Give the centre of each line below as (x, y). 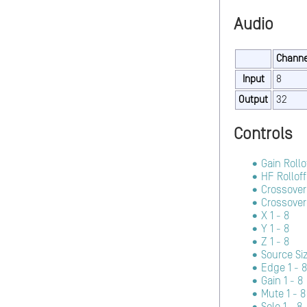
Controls (263, 134)
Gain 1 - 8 (282, 281)
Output (253, 100)
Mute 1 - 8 (283, 294)
